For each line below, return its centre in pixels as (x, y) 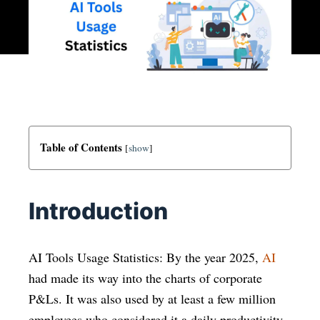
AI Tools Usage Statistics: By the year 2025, (145, 257)
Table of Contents (81, 147)
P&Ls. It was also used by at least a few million (152, 299)
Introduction (98, 211)
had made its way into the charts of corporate (145, 278)
